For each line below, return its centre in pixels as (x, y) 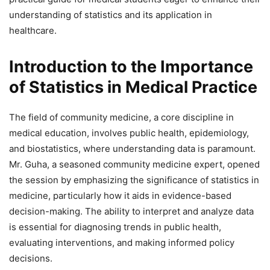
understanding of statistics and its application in (111, 15)
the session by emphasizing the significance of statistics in (134, 180)
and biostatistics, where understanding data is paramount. (132, 149)
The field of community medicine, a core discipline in (121, 118)
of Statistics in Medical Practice (133, 87)
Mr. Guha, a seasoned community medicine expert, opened (134, 165)
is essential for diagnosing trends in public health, (115, 227)
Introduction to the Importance (131, 67)
